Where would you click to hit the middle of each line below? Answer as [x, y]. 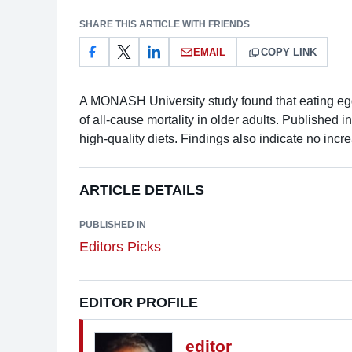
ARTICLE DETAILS [142, 190]
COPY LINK [289, 52]
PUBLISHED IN [113, 225]
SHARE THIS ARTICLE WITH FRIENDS [165, 24]
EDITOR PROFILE [139, 302]
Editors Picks [120, 247]
